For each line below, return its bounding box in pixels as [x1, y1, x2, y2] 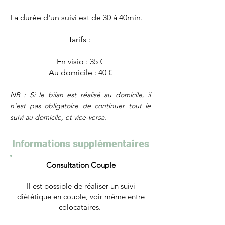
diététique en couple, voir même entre [17, 192, 145, 201]
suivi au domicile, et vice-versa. [10, 113, 108, 122]
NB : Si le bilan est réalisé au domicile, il [10, 90, 151, 99]
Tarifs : [68, 35, 92, 44]
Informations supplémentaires [12, 138, 149, 150]
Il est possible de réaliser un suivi [26, 181, 135, 191]
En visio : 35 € [57, 57, 104, 66]
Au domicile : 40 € [48, 68, 113, 77]
